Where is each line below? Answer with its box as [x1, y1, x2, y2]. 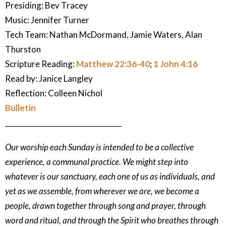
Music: [5, 15, 31, 26]
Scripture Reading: [5, 59, 76, 70]
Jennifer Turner [31, 15, 89, 26]
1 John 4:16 [153, 59, 198, 70]
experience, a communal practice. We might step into [5, 156, 188, 167]
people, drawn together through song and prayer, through [5, 200, 206, 211]
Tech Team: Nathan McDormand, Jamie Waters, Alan [5, 29, 202, 40]
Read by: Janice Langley [5, 73, 93, 84]
